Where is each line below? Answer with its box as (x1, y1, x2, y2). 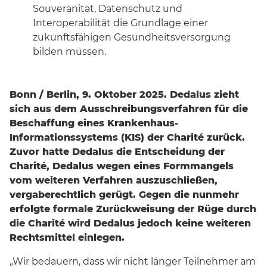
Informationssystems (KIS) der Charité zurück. (10, 132, 245, 144)
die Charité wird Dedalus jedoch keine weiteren (10, 218, 251, 229)
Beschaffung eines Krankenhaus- (10, 117, 178, 129)
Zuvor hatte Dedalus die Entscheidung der (10, 146, 225, 158)
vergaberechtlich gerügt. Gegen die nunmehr (10, 189, 239, 201)
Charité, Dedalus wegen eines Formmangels (10, 160, 234, 172)
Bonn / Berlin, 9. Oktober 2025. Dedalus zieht (10, 89, 239, 101)
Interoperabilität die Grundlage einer (33, 17, 208, 29)
